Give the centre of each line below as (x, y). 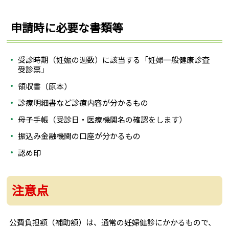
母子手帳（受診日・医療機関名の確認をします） (102, 119)
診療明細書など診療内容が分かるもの (83, 103)
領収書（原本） (45, 86)
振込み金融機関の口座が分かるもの (79, 136)
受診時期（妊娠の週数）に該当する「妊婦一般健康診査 (114, 60)
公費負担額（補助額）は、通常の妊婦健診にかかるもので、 (113, 222)
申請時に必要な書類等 (67, 27)
